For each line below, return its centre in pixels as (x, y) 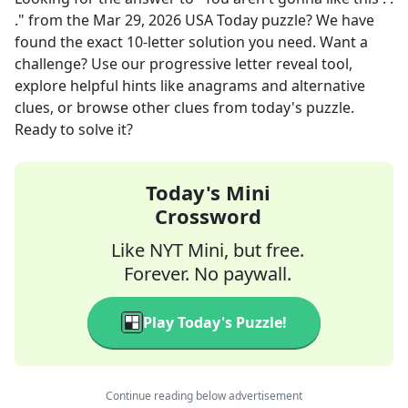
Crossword (208, 216)
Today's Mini (208, 192)
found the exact (71, 42)
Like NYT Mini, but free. (208, 250)
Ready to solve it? (74, 129)
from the (59, 20)
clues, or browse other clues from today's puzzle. (184, 107)
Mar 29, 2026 (137, 20)
